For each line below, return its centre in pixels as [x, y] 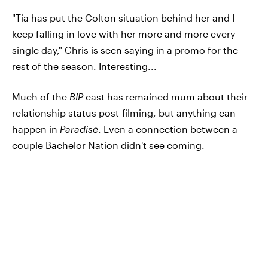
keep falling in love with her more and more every [124, 33]
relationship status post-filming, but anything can [124, 112]
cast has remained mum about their [165, 96]
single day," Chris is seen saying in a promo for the [125, 50]
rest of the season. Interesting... [84, 66]
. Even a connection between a [168, 129]
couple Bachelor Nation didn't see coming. [108, 145]
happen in [36, 129]
